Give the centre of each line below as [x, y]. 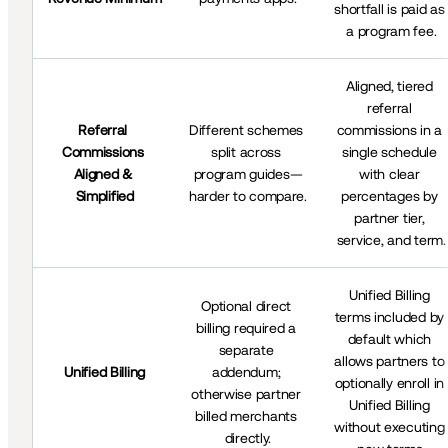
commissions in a [389, 130]
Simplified [104, 196]
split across [246, 152]
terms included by [389, 317]
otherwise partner [246, 394]
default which [389, 339]
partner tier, [389, 218]
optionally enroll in [389, 383]
